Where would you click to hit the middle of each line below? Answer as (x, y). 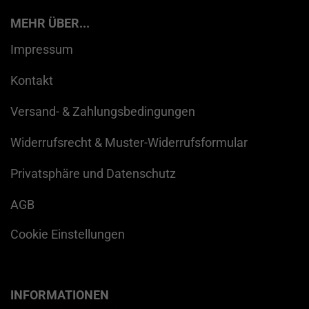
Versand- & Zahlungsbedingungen (103, 111)
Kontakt (32, 80)
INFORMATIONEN (60, 295)
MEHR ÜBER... (50, 23)
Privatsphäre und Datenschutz (93, 173)
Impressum (42, 49)
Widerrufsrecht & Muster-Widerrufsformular (129, 142)
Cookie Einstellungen (68, 234)
